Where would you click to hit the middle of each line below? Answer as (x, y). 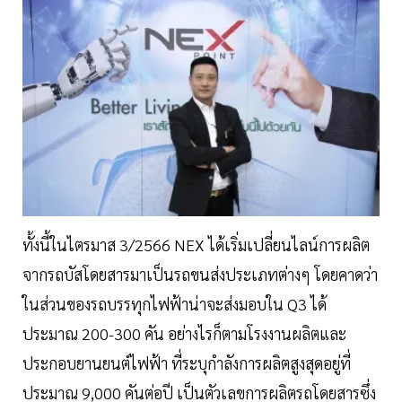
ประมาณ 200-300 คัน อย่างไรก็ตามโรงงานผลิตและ (184, 334)
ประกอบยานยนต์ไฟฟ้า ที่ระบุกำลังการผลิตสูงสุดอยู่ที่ (187, 363)
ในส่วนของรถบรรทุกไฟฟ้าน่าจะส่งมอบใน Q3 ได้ (175, 304)
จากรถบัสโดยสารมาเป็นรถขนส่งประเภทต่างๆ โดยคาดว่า (200, 275)
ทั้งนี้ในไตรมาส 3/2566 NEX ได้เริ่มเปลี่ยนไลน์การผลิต (196, 245)
